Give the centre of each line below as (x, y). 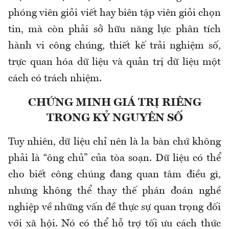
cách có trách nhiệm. (55, 78)
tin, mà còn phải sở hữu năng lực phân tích (114, 29)
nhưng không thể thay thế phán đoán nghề (114, 191)
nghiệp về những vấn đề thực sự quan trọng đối (114, 207)
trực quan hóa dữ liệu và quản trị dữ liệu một (114, 62)
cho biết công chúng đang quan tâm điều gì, (114, 175)
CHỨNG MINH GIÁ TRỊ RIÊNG (114, 102)
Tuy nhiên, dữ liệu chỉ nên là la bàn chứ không (114, 142)
